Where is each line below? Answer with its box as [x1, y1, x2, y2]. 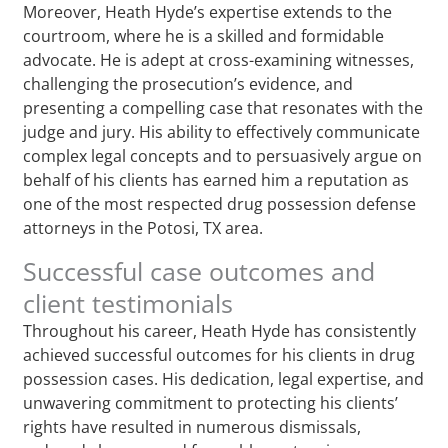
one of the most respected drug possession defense [23, 192, 417, 215]
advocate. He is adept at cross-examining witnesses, [23, 48, 415, 71]
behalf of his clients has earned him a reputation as [23, 168, 410, 191]
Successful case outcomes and [23, 253, 376, 288]
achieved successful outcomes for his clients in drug [23, 343, 416, 366]
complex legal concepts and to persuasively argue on [23, 144, 423, 167]
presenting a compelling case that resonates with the [23, 96, 424, 119]
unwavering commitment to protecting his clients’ [23, 391, 399, 414]
